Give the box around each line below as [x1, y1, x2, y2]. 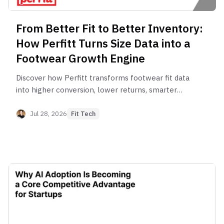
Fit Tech [71, 109, 95, 118]
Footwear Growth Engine [16, 51, 145, 66]
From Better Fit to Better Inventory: [16, 21, 203, 36]
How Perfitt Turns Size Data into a [16, 36, 190, 51]
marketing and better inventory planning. [16, 97, 160, 107]
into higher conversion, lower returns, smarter [16, 85, 177, 95]
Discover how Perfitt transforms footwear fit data [16, 73, 189, 83]
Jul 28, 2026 [30, 109, 67, 118]
